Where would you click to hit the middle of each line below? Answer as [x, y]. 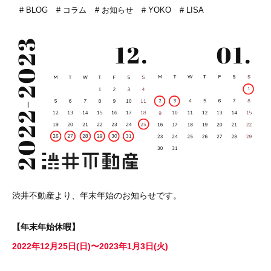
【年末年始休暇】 [46, 227]
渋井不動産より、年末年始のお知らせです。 [97, 195]
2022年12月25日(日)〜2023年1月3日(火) [90, 246]
